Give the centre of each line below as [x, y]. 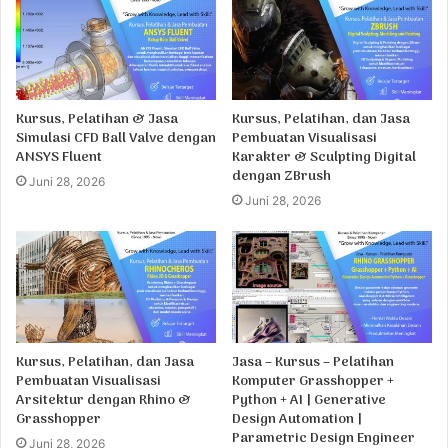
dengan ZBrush [281, 176]
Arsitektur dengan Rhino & [103, 401]
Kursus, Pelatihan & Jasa [97, 119]
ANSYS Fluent [59, 157]
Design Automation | [297, 420]
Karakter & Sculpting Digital [324, 157]
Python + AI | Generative [309, 401]
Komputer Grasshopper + [313, 382]
